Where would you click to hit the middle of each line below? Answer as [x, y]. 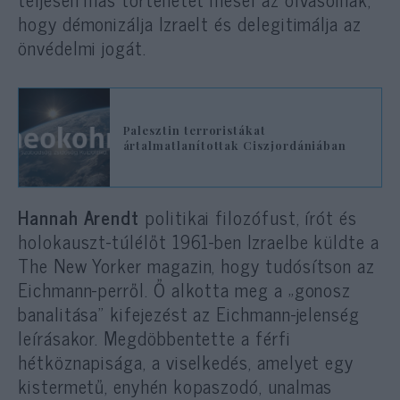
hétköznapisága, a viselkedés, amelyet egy [186, 361]
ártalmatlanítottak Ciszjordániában [235, 145]
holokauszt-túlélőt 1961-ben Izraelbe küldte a [199, 241]
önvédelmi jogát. [82, 47]
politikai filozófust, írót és [248, 217]
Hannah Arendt [79, 217]
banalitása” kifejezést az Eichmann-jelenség [189, 313]
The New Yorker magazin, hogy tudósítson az [197, 265]
